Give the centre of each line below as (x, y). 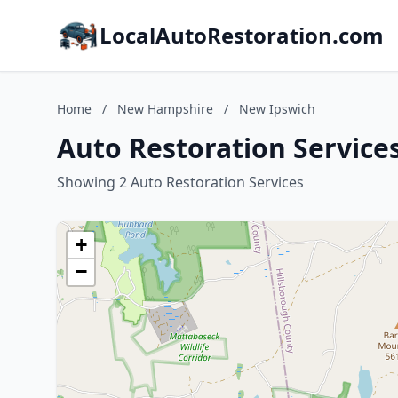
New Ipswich (277, 109)
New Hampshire (165, 109)
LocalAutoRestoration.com (242, 35)
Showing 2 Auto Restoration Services (180, 182)
